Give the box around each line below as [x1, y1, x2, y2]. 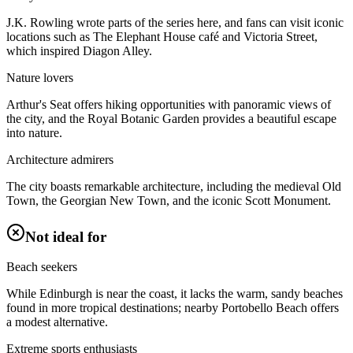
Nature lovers [6, 70, 73, 84]
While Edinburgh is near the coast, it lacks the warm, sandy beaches [6, 287, 343, 301]
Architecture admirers [6, 152, 113, 166]
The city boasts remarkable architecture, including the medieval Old [6, 179, 341, 193]
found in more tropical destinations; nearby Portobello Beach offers [6, 301, 339, 315]
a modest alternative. [6, 315, 108, 329]
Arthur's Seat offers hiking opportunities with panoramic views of [6, 97, 331, 111]
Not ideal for [25, 228, 106, 245]
